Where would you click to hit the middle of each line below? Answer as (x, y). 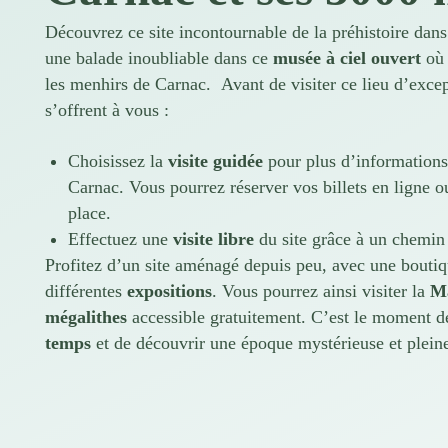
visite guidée (215, 160)
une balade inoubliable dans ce (159, 58)
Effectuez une (120, 238)
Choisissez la (117, 160)
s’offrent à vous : (107, 110)
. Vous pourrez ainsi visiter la (318, 290)
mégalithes (86, 316)
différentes (86, 290)
